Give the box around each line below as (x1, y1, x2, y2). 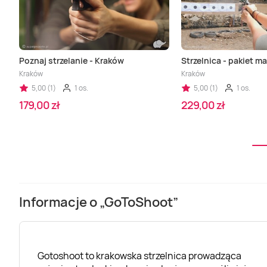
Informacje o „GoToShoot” (19, 193, 178, 212)
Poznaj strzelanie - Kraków (19, 55, 124, 67)
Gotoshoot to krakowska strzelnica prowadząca (38, 249, 241, 262)
